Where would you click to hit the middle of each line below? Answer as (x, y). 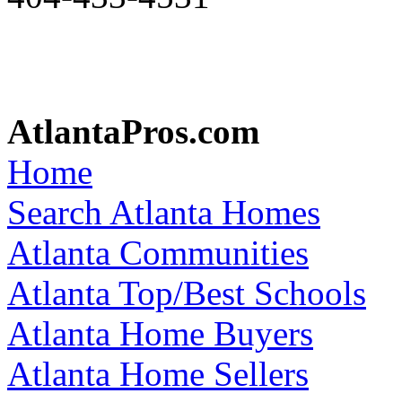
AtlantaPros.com (133, 131)
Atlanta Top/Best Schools (187, 293)
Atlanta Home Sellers (158, 373)
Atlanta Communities (158, 252)
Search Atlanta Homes (164, 212)
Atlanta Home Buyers (160, 333)
